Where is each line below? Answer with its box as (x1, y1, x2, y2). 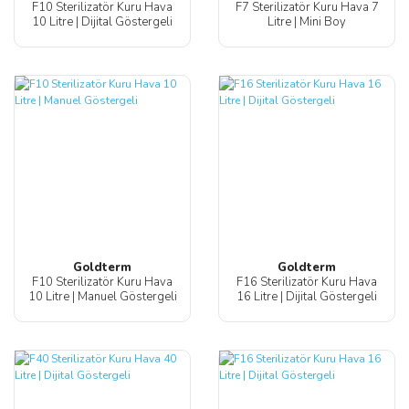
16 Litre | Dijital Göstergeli (236, 288, 377, 306)
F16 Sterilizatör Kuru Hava (236, 274, 377, 291)
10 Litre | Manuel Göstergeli (27, 288, 177, 306)
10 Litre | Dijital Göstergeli (32, 14, 173, 31)
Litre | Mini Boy (267, 14, 346, 31)
